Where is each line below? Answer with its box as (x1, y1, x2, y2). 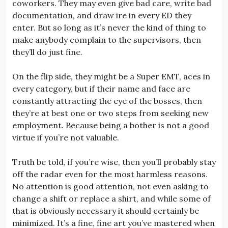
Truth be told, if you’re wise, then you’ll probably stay (12, 156, 216, 167)
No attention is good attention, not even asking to (12, 181, 209, 191)
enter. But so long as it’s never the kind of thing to (12, 22, 206, 33)
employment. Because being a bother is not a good (12, 120, 209, 130)
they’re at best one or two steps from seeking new (12, 107, 209, 118)
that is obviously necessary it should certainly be (12, 205, 199, 216)
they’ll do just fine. (12, 46, 82, 57)
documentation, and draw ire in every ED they (12, 10, 191, 20)
